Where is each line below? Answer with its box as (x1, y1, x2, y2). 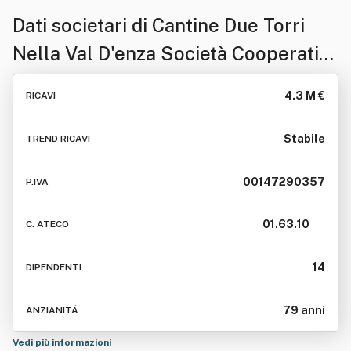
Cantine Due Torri (152, 14, 305, 36)
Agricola (13, 71, 88, 92)
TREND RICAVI (26, 132, 90, 144)
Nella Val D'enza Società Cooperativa (13, 42, 338, 64)
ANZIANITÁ (26, 304, 78, 316)
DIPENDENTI (26, 262, 81, 273)
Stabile (284, 132, 325, 145)
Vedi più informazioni (13, 337, 114, 348)
